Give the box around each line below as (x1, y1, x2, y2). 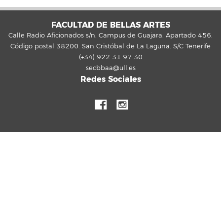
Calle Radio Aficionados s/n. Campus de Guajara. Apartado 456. (8, 32, 213, 40)
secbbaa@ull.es (85, 64, 136, 73)
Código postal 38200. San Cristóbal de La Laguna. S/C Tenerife (10, 42, 211, 51)
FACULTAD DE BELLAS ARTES (51, 20, 170, 31)
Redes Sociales (80, 74, 141, 85)
